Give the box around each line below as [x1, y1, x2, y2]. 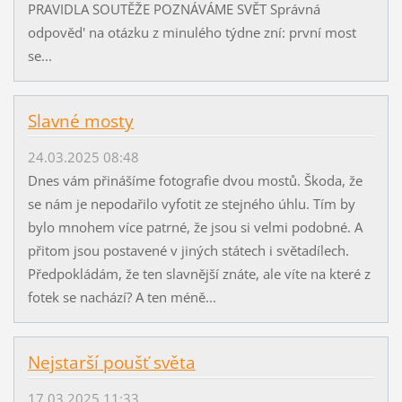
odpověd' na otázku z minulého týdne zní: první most [27, 22, 356, 41]
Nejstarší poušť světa [27, 350, 196, 374]
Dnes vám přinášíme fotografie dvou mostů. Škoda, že [27, 171, 363, 189]
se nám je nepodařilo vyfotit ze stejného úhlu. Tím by [27, 195, 355, 213]
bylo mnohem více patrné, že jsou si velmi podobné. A [27, 218, 363, 236]
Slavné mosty [27, 109, 134, 133]
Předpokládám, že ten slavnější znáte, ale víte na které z [27, 265, 371, 283]
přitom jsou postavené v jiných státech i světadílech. [27, 241, 349, 259]
